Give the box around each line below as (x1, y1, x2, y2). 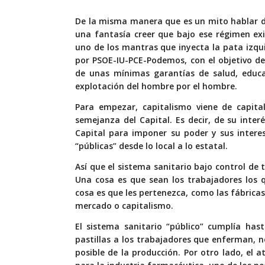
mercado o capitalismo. (75, 200, 173, 212)
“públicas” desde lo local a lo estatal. (75, 140, 228, 152)
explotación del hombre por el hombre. (75, 80, 237, 92)
